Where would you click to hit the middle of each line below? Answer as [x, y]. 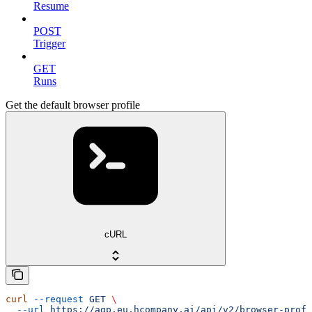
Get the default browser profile [73, 104]
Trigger [49, 43]
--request [56, 299]
